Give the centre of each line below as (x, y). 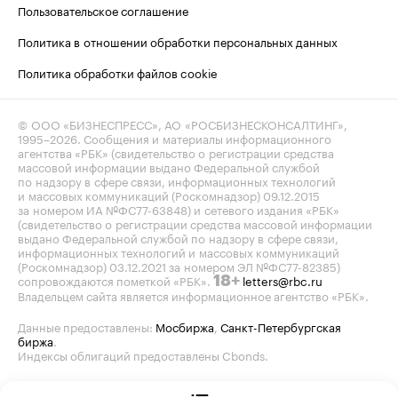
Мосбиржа (185, 326)
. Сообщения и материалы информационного (204, 138)
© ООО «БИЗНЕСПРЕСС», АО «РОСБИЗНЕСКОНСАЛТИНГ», (183, 123)
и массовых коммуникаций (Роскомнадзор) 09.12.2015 (169, 195)
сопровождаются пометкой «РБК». (115, 280)
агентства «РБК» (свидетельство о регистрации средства (176, 152)
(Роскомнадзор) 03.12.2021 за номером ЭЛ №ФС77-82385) (179, 266)
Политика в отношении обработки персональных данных (178, 41)
